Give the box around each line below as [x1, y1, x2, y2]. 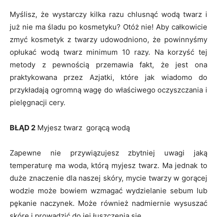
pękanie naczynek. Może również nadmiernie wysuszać [10, 199, 207, 208]
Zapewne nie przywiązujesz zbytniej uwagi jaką [10, 148, 207, 158]
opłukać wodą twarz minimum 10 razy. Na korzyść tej [10, 47, 207, 57]
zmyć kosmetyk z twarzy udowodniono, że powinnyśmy [10, 35, 207, 45]
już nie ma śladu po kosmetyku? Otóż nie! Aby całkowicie [10, 22, 207, 32]
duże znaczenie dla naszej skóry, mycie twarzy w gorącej [10, 173, 207, 183]
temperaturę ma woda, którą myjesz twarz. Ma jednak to [10, 161, 207, 170]
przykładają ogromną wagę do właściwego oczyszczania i [10, 85, 207, 95]
